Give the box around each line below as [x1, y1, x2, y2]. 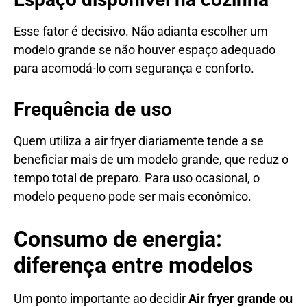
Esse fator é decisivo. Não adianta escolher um [14, 23, 268, 38]
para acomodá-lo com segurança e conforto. [14, 60, 254, 75]
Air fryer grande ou [188, 291, 293, 306]
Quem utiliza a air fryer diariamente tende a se [14, 133, 264, 148]
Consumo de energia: [14, 225, 222, 252]
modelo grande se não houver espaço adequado [14, 42, 275, 57]
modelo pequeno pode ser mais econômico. [14, 188, 251, 204]
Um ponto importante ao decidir [14, 291, 188, 306]
